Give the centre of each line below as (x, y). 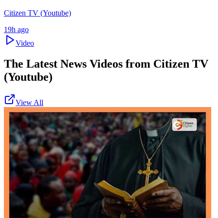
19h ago (16, 30)
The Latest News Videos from (79, 64)
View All (29, 103)
